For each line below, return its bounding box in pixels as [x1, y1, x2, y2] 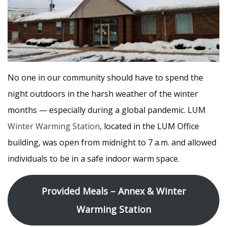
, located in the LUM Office [100, 121, 199, 132]
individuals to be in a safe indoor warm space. [8, 153, 179, 164]
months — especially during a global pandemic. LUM [8, 104, 206, 116]
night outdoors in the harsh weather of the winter [8, 88, 198, 99]
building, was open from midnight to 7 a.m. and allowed [8, 137, 216, 148]
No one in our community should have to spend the [8, 72, 203, 83]
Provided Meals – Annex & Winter [41, 185, 186, 197]
